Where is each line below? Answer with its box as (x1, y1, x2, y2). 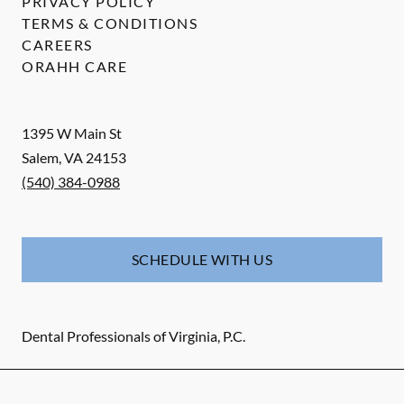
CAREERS (22, 36, 93, 54)
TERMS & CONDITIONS (22, 14, 197, 32)
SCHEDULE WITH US (131, 251, 273, 269)
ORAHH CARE (22, 58, 127, 76)
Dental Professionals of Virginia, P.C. (22, 327, 245, 345)
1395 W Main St (22, 124, 122, 142)
